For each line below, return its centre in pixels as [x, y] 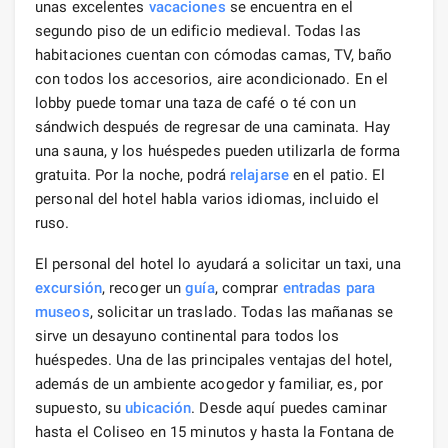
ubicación [158, 407]
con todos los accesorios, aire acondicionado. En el [212, 78]
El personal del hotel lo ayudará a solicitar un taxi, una [218, 263]
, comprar [248, 287]
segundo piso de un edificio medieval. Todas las [198, 30]
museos [62, 311]
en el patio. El [337, 174]
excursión [68, 287]
